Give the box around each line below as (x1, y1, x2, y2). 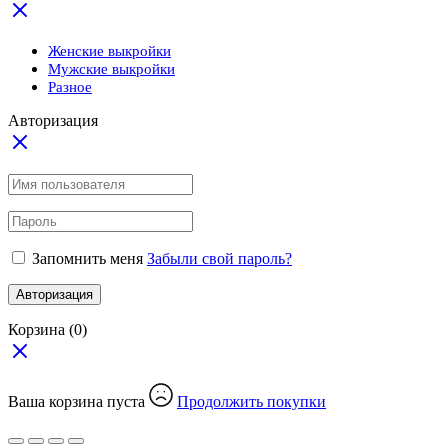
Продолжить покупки (177, 393, 326, 411)
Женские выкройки (48, 43, 171, 60)
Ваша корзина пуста (8, 393, 149, 411)
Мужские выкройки (48, 61, 175, 78)
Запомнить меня (32, 250, 143, 268)
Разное (48, 79, 92, 96)
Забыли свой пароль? (147, 250, 292, 268)
